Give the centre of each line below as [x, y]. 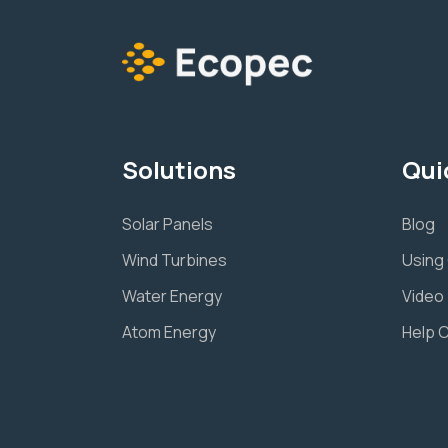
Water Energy [172, 296]
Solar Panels [167, 224]
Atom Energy [169, 332]
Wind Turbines [174, 260]
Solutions [179, 170]
